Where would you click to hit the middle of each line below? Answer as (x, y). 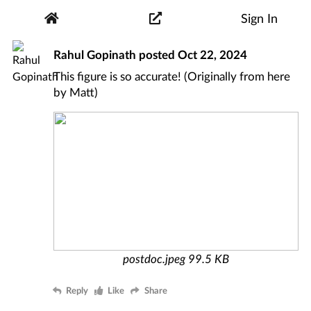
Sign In (259, 18)
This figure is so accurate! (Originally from (161, 76)
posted (157, 54)
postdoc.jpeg (154, 258)
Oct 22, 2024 (213, 54)
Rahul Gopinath (95, 54)
